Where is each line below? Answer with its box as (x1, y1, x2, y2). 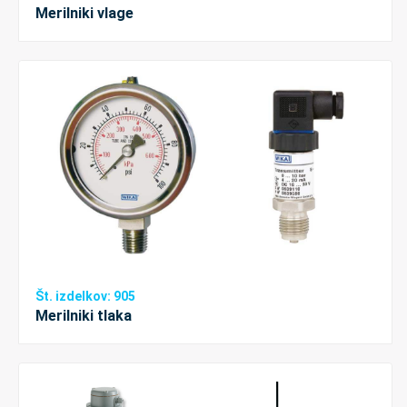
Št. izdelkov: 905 (35, 289, 135, 304)
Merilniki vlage (35, 4, 134, 22)
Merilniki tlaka (35, 307, 132, 325)
